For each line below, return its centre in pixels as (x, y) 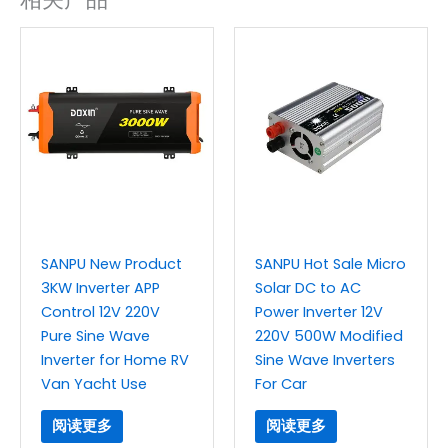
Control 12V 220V (100, 311)
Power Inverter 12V (319, 311)
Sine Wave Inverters (325, 359)
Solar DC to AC (308, 287)
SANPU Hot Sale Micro (330, 263)
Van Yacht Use (94, 383)
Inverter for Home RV (115, 359)
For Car (281, 383)
